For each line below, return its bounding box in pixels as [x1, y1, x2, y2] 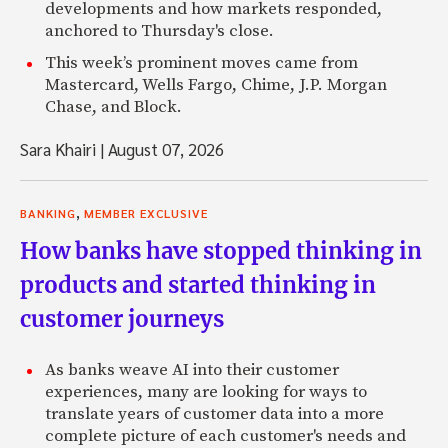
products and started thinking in [20, 270, 376, 299]
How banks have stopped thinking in [20, 236, 422, 265]
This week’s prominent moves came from [45, 51, 358, 74]
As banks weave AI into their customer [45, 358, 339, 381]
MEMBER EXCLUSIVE [84, 204, 208, 221]
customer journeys [20, 304, 224, 333]
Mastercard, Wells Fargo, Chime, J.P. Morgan [45, 73, 387, 96]
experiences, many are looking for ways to [45, 380, 367, 403]
